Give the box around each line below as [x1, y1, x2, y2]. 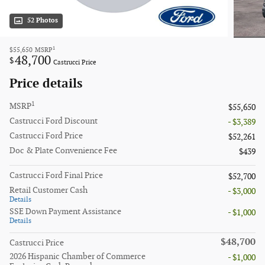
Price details [9, 76, 82, 92]
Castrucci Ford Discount [9, 116, 98, 127]
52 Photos [27, 17, 58, 25]
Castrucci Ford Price [9, 131, 83, 141]
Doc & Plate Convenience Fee [9, 146, 117, 156]
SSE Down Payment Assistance [9, 206, 121, 217]
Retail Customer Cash [9, 185, 88, 196]
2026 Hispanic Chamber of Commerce [9, 251, 146, 262]
